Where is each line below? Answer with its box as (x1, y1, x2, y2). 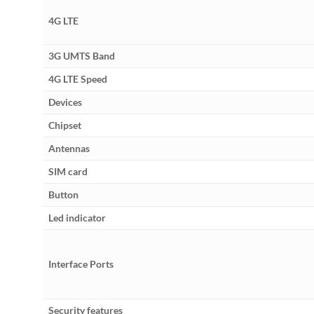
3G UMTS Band (48, 50, 116, 62)
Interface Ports (48, 258, 114, 271)
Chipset (48, 119, 82, 132)
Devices (48, 96, 83, 109)
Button (48, 189, 79, 201)
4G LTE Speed (48, 73, 108, 86)
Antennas (48, 142, 90, 155)
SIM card (48, 165, 88, 178)
